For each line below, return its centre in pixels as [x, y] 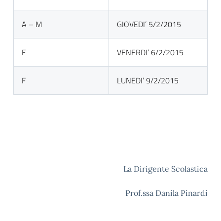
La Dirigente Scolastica [166, 169]
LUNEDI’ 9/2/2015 [148, 80]
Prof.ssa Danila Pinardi [160, 193]
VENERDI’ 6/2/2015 [150, 52]
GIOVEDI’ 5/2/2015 [149, 24]
